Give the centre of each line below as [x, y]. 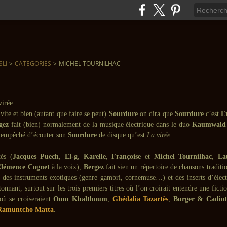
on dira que [156, 114]
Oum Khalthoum [80, 199]
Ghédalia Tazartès [140, 199]
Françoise [126, 156]
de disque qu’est [122, 135]
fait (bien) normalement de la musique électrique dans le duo [100, 124]
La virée [159, 135]
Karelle [94, 156]
